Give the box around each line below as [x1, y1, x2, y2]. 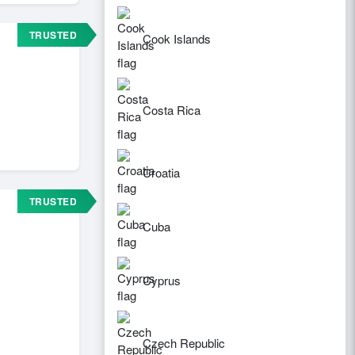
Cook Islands [143, 30, 211, 47]
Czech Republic [143, 334, 225, 351]
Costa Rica [143, 101, 200, 118]
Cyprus [143, 272, 181, 288]
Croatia [143, 164, 180, 181]
